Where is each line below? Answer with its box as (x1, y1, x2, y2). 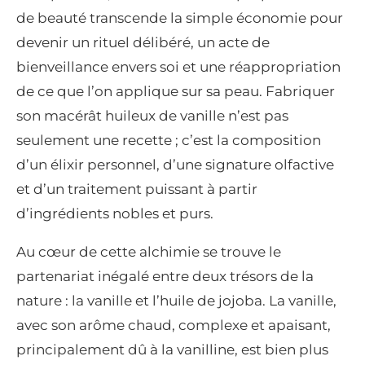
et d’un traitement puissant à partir (16, 181, 257, 198)
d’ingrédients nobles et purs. (16, 205, 213, 222)
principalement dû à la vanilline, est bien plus (16, 341, 328, 358)
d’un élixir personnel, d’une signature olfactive (16, 156, 334, 174)
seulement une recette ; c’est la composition (16, 132, 321, 149)
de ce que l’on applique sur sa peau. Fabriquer (16, 83, 335, 100)
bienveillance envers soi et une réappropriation (16, 59, 341, 76)
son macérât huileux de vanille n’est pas (16, 108, 288, 125)
